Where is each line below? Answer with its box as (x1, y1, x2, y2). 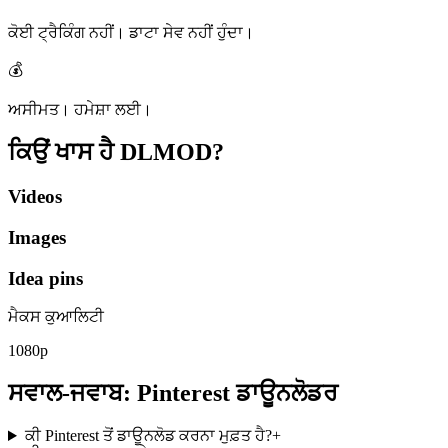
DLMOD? (120, 139, 224, 166)
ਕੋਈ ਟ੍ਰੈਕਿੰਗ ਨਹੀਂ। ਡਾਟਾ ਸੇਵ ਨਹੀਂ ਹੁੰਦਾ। (8, 24, 254, 42)
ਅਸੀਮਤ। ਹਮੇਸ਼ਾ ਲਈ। (8, 101, 152, 119)
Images (8, 226, 66, 248)
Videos (8, 186, 62, 208)
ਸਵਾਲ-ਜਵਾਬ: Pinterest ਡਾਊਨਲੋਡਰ (8, 380, 338, 407)
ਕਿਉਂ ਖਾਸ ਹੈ (8, 139, 114, 166)
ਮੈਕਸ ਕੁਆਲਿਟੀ (8, 308, 104, 326)
